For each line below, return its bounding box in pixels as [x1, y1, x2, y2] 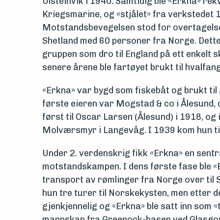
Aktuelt [25, 83, 69, 103]
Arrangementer [25, 108, 112, 127]
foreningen [25, 59, 87, 79]
